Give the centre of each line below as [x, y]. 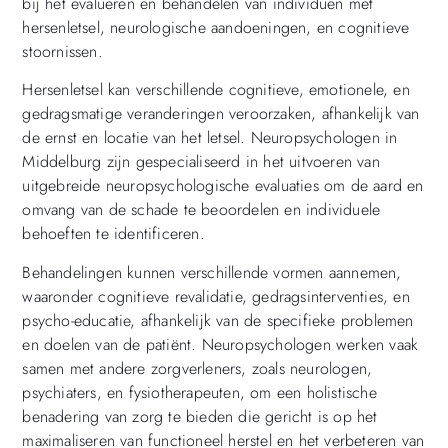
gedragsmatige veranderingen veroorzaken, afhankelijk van [221, 114]
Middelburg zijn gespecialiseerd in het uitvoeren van [201, 162]
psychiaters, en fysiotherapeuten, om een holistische [199, 392]
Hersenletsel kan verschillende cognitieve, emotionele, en [216, 90]
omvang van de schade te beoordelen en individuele [201, 210]
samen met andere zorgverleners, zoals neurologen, [197, 368]
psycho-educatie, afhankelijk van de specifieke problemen [218, 320]
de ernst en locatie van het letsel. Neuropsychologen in [210, 138]
